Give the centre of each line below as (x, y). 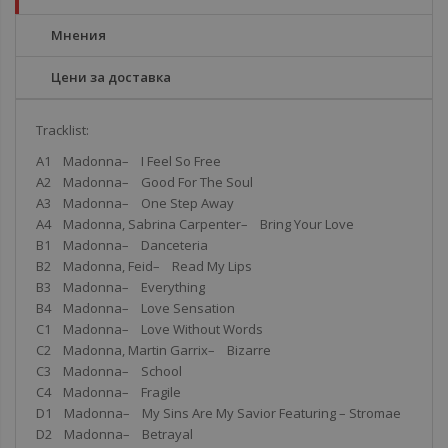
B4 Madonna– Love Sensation (135, 308)
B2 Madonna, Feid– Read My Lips (144, 266)
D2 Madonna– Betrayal (114, 434)
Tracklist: (62, 130)
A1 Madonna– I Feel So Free (128, 161)
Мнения (78, 35)
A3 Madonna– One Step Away (135, 203)
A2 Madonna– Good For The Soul (144, 182)
